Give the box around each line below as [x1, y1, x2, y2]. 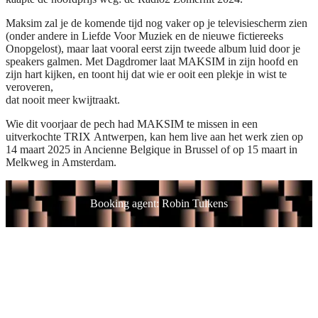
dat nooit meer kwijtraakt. [6, 93, 120, 106]
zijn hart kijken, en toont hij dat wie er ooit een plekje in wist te [6, 67, 287, 80]
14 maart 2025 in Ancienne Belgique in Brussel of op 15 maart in [6, 143, 297, 155]
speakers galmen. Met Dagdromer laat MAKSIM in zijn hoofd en [6, 55, 298, 67]
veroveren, [6, 80, 53, 93]
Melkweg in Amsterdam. [6, 155, 116, 168]
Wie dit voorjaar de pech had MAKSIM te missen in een [6, 117, 258, 130]
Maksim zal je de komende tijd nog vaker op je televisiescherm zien [6, 16, 307, 29]
